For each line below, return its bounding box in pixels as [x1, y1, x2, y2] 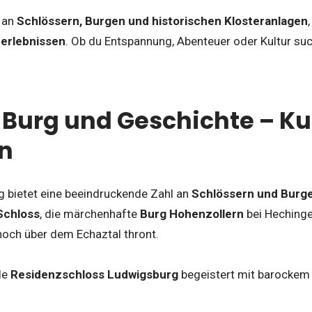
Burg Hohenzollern [140, 206, 244, 221]
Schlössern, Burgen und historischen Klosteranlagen [17, 13, 308, 28]
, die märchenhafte [40, 206, 140, 221]
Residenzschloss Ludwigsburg [10, 267, 178, 281]
